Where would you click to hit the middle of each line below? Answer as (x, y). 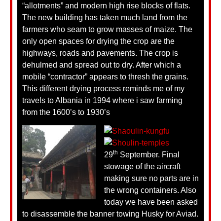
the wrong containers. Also (150, 190)
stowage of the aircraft (142, 167)
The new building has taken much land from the (105, 17)
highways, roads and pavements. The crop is (100, 53)
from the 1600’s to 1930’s (66, 112)
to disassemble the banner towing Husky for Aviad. (110, 214)
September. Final (149, 155)
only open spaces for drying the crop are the (98, 41)
